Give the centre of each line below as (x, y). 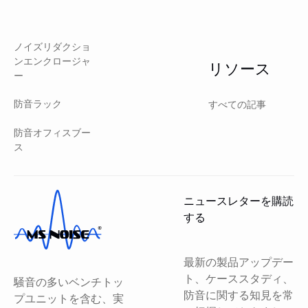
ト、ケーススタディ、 (239, 278)
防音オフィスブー (53, 132)
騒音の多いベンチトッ (69, 282)
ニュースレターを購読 (239, 200)
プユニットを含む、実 (69, 298)
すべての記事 (237, 104)
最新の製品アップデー (239, 262)
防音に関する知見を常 (239, 295)
